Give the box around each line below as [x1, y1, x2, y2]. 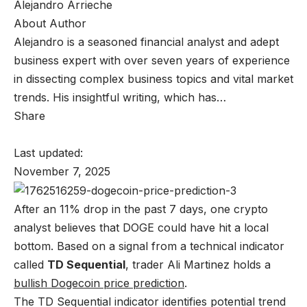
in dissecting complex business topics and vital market [14, 71, 293, 86]
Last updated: [14, 145, 86, 160]
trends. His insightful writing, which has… [14, 90, 226, 104]
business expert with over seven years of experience [14, 53, 290, 67]
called [14, 258, 47, 272]
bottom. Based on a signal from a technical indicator [14, 239, 284, 254]
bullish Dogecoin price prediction [14, 276, 184, 291]
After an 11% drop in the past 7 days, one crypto [14, 202, 268, 217]
